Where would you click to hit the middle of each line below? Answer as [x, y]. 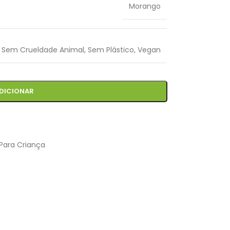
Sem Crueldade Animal [43, 50]
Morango [145, 6]
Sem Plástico [111, 50]
